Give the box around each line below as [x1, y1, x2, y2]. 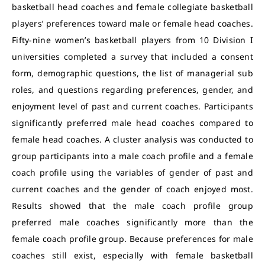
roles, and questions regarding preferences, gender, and [12, 84, 253, 95]
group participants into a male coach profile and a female [12, 150, 253, 161]
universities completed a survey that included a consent [12, 51, 253, 62]
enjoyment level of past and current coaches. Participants [12, 101, 253, 112]
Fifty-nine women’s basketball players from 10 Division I [12, 34, 253, 46]
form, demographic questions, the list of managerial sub [12, 67, 253, 79]
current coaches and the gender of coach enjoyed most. [12, 183, 253, 195]
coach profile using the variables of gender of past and [12, 167, 253, 178]
